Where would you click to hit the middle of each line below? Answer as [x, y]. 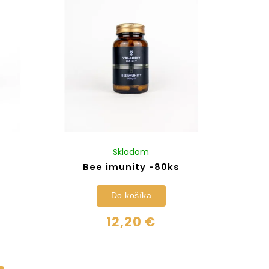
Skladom [131, 152]
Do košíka [131, 195]
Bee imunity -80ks [131, 167]
